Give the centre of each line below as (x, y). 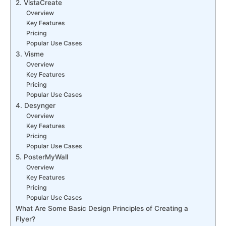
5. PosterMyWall (42, 157)
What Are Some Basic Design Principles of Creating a (102, 209)
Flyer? (25, 219)
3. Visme (30, 54)
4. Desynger (36, 106)
